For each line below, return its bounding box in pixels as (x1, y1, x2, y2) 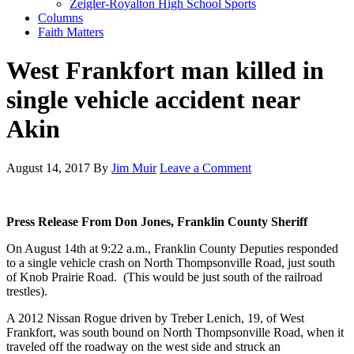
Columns (38, 11, 83, 24)
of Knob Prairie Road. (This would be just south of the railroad (6, 269, 322, 284)
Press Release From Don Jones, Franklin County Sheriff (6, 214, 307, 228)
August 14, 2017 (6, 160, 90, 175)
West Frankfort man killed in (6, 56, 324, 85)
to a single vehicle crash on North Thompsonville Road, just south (6, 255, 335, 269)
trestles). (6, 284, 47, 298)
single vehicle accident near (6, 85, 299, 115)
